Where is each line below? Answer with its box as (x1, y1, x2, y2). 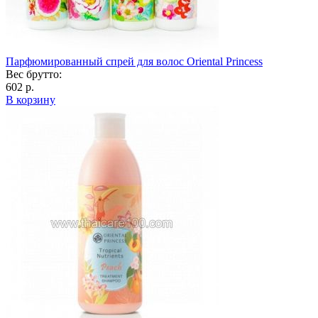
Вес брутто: (6, 67, 62, 80)
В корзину (6, 93, 55, 106)
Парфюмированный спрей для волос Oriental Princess (6, 55, 263, 67)
